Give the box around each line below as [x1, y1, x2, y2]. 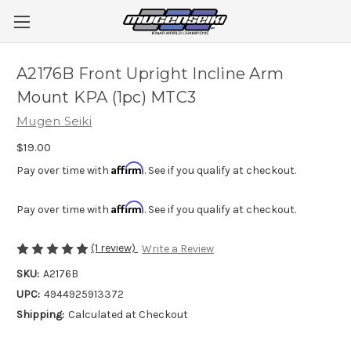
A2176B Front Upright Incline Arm [16, 64, 284, 84]
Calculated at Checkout [67, 308, 188, 322]
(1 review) [91, 241, 138, 255]
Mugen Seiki [16, 114, 92, 128]
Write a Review [141, 242, 214, 256]
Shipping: [16, 308, 64, 322]
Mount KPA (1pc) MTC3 [16, 88, 196, 107]
